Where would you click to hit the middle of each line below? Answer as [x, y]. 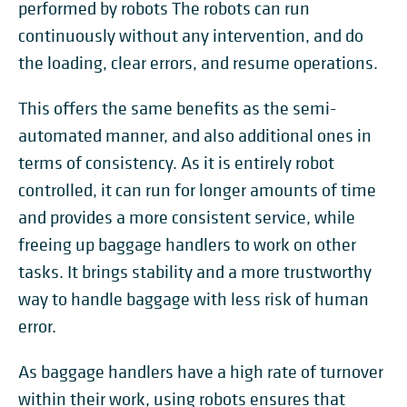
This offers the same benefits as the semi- [177, 109]
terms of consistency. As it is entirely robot [176, 164]
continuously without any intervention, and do [191, 36]
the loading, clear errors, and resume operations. [198, 64]
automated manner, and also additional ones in [195, 136]
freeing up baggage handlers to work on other [187, 245]
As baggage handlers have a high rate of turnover [201, 372]
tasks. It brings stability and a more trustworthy [195, 273]
